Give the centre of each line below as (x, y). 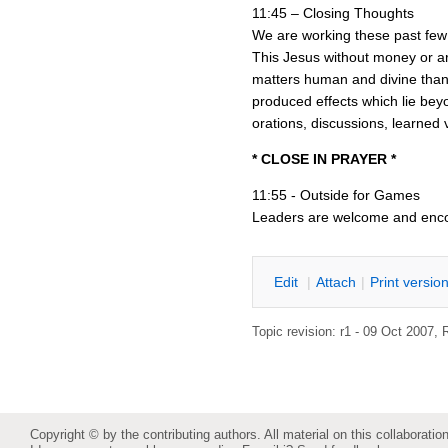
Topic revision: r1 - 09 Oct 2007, (347, 332)
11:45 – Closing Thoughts (333, 13)
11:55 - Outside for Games (336, 195)
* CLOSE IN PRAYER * (324, 159)
